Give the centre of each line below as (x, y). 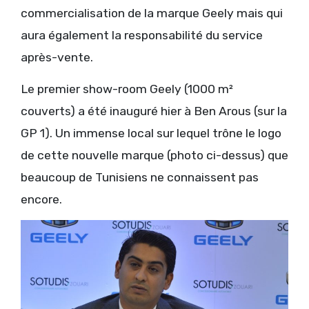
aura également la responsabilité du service (142, 36)
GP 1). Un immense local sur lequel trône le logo (151, 133)
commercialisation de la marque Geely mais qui (152, 13)
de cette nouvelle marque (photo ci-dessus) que (154, 156)
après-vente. (57, 58)
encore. (41, 200)
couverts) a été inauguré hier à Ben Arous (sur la (154, 111)
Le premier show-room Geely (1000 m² (127, 89)
